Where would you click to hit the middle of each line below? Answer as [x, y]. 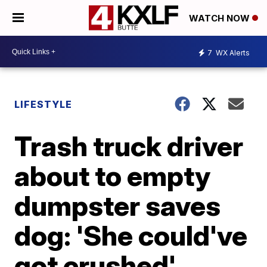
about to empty [113, 176]
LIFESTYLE [44, 104]
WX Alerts [232, 52]
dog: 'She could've [131, 235]
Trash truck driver [129, 146]
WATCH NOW [221, 18]
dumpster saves [118, 206]
